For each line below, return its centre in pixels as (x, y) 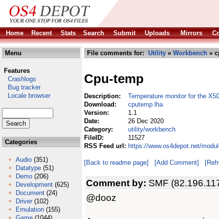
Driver (24, 201)
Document (30, 193)
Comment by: (117, 183)
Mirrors (191, 33)
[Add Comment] (177, 163)
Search (94, 33)
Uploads (157, 33)
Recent (42, 33)
